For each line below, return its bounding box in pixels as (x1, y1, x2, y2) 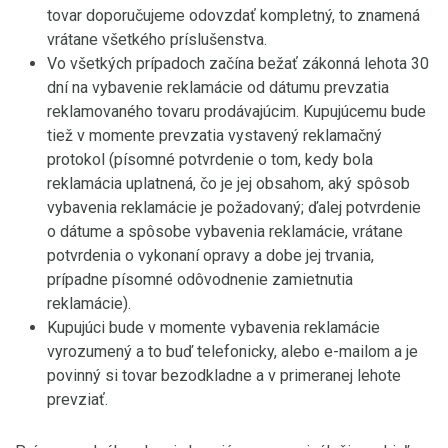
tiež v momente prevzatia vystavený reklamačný (47, 126, 382, 145)
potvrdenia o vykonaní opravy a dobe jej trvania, (47, 246, 374, 265)
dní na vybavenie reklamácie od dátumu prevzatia (47, 78, 389, 97)
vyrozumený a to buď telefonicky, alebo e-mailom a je (47, 342, 418, 361)
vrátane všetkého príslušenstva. (47, 30, 267, 49)
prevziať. (47, 390, 108, 409)
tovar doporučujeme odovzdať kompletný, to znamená (47, 6, 420, 25)
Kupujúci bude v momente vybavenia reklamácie (47, 318, 380, 337)
